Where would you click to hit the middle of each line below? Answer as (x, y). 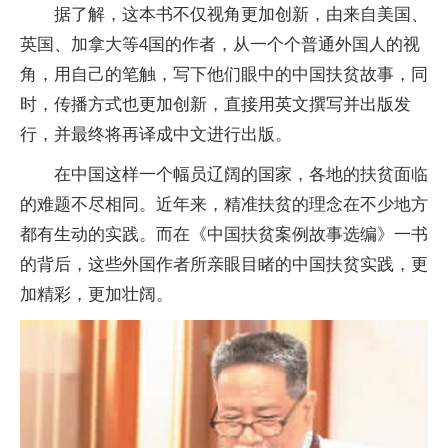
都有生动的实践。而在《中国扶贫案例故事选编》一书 (224, 235)
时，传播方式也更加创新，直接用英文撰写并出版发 (215, 105)
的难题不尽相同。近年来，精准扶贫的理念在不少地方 (224, 205)
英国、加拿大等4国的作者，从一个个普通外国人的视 (220, 45)
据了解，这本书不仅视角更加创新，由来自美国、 (241, 15)
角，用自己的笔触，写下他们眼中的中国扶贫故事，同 (224, 75)
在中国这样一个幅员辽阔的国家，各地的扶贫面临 (241, 175)
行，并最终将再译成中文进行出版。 (156, 135)
